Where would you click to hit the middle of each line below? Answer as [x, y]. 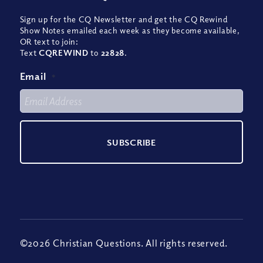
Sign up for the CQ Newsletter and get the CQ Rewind [124, 19]
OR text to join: [49, 42]
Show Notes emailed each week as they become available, [129, 31]
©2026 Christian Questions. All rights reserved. [124, 243]
